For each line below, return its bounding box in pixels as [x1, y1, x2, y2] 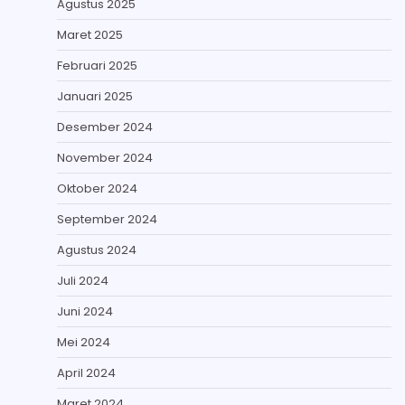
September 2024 [57, 211, 157, 228]
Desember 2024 [57, 118, 153, 136]
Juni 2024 [57, 303, 113, 320]
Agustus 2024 [57, 241, 137, 259]
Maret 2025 [57, 26, 123, 43]
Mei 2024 [57, 334, 110, 351]
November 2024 [57, 149, 153, 166]
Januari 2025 [57, 88, 133, 105]
